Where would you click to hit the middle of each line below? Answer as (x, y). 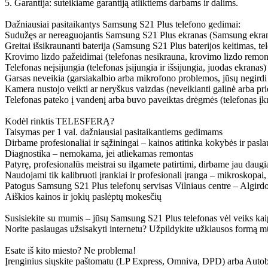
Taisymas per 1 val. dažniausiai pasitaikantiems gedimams (114, 132)
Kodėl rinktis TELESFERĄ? (60, 121)
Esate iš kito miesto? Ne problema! (70, 250)
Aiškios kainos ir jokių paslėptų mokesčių (83, 196)
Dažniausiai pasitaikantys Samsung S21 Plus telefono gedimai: (123, 24)
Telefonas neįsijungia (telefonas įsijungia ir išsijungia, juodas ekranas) (135, 67)
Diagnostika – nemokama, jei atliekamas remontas (99, 153)
